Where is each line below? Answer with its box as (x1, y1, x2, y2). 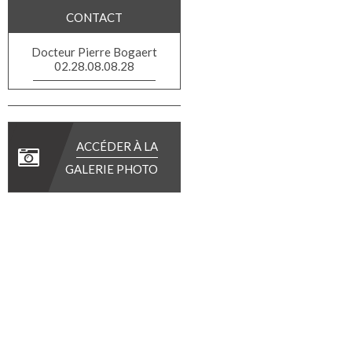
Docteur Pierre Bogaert (31, 45, 157, 59)
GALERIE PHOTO (65, 161, 158, 176)
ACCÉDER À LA (76, 138, 158, 153)
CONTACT (66, 10, 123, 25)
